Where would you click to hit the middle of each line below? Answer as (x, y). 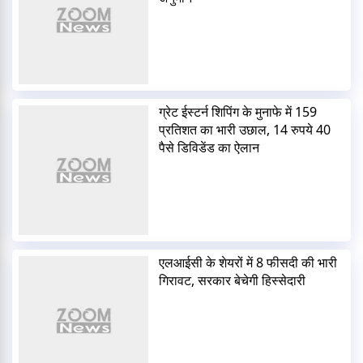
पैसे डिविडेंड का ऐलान (209, 148)
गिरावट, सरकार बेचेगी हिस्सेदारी (232, 280)
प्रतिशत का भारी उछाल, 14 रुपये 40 (244, 130)
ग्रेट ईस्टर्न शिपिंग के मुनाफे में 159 (237, 112)
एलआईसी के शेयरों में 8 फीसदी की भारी (248, 262)
